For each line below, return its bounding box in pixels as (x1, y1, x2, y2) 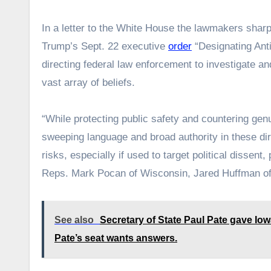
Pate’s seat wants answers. (54, 233, 177, 244)
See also (54, 215, 94, 226)
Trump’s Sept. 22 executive (42, 41, 168, 53)
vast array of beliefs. (42, 77, 135, 89)
